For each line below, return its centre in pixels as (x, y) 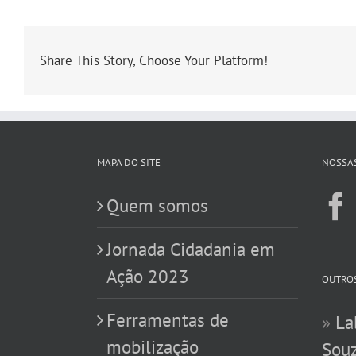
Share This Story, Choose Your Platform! (154, 61)
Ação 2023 (148, 276)
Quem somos (157, 205)
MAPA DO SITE (129, 162)
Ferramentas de (168, 319)
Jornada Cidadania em (191, 249)
